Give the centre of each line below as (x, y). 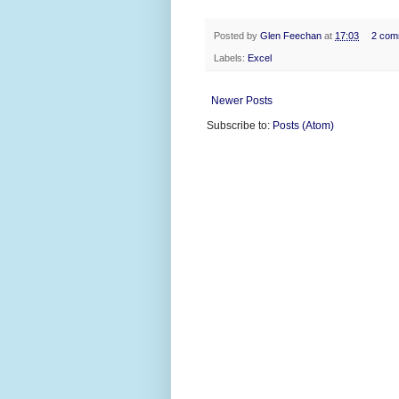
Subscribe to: (240, 125)
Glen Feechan (291, 36)
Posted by (237, 36)
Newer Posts (242, 100)
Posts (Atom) (303, 125)
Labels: (231, 57)
